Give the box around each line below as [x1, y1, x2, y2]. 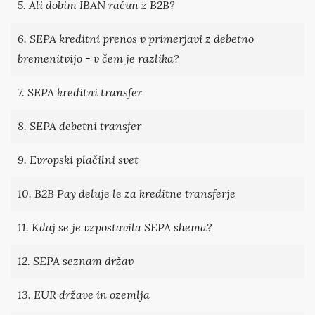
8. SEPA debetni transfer [18, 119, 141, 133]
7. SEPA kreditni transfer [18, 85, 142, 99]
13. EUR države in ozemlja [18, 288, 150, 302]
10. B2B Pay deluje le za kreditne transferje [18, 186, 236, 200]
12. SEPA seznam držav [18, 254, 134, 268]
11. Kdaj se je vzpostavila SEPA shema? [18, 220, 212, 234]
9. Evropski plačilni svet [18, 153, 139, 167]
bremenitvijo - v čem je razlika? [18, 51, 179, 65]
